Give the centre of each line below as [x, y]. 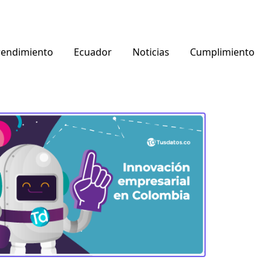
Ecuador [93, 52]
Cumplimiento [222, 52]
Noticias [151, 52]
